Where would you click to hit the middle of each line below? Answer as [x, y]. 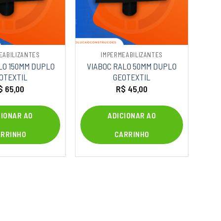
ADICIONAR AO [132, 115]
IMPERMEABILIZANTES [132, 55]
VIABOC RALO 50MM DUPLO [132, 66]
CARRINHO [132, 134]
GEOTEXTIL [132, 77]
